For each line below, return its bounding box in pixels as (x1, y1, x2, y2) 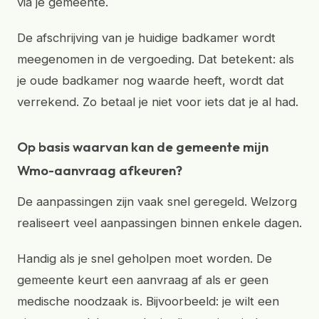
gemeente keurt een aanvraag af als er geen (17, 273, 268, 287)
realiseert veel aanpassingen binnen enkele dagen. (17, 216, 302, 230)
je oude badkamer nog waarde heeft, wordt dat (17, 73, 284, 88)
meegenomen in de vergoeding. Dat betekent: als (17, 52, 294, 66)
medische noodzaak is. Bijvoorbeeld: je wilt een (17, 294, 279, 308)
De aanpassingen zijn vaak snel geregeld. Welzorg (17, 194, 297, 209)
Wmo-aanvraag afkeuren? (17, 162, 182, 179)
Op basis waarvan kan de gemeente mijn (17, 138, 268, 155)
